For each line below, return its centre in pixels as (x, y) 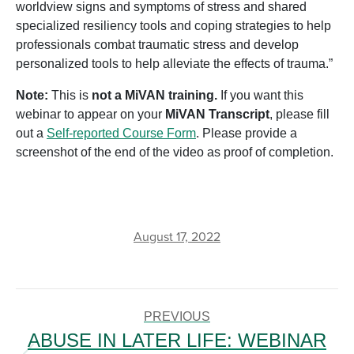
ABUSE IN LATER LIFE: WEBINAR (177, 340)
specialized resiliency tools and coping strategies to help (173, 25)
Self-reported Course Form (121, 133)
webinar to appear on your (90, 114)
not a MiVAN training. (153, 95)
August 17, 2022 (177, 237)
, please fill (299, 114)
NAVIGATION (59, 323)
